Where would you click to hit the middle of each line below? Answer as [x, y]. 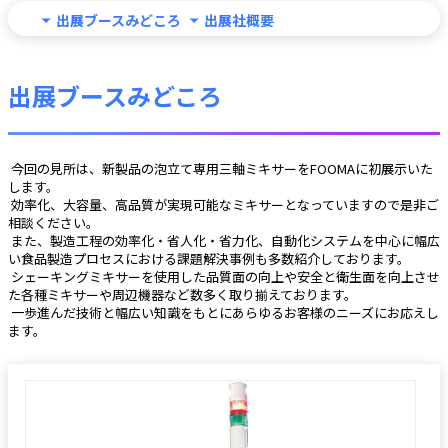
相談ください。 [53, 222]
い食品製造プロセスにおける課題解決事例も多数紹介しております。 [209, 258]
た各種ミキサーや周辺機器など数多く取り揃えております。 [182, 294]
